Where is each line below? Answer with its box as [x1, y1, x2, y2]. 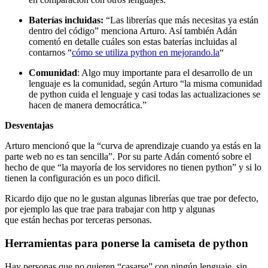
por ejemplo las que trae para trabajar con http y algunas [5, 204, 215, 215]
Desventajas [5, 120, 53, 131]
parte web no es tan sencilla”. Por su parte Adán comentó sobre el [5, 151, 251, 162]
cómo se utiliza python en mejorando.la [72, 47, 220, 58]
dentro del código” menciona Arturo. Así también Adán [29, 26, 237, 36]
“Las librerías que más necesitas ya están [106, 15, 258, 26]
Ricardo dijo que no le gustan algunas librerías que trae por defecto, [5, 193, 258, 204]
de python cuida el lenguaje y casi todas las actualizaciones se [29, 89, 260, 100]
